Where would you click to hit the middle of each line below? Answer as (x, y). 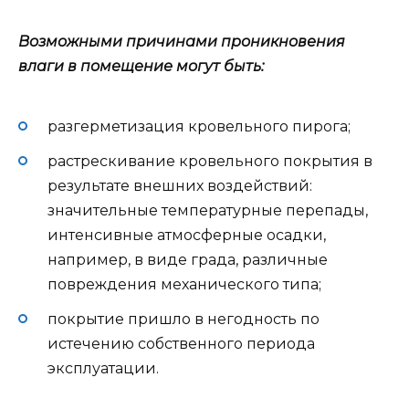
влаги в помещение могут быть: (141, 67)
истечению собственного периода (181, 344)
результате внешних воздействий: (180, 185)
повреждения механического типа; (184, 284)
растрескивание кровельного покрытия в (210, 161)
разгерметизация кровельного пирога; (199, 126)
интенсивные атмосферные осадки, (187, 235)
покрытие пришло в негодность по (184, 320)
